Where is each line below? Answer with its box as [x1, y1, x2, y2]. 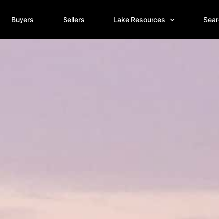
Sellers [63, 15, 85, 23]
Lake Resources [113, 15, 165, 23]
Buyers [11, 15, 34, 23]
